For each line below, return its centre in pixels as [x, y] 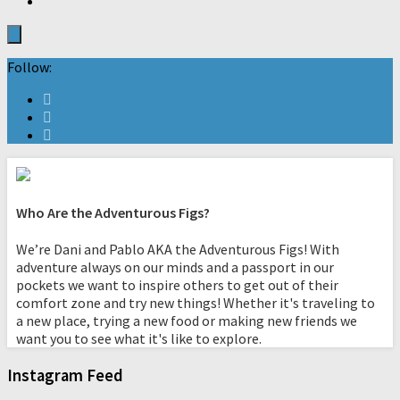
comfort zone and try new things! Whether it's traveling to [196, 303]
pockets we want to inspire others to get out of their [177, 285]
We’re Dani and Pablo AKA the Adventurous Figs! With [178, 250]
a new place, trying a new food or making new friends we [187, 321]
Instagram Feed [65, 375]
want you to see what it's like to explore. [139, 339]
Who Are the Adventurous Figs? [113, 212]
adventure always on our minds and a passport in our [175, 267]
